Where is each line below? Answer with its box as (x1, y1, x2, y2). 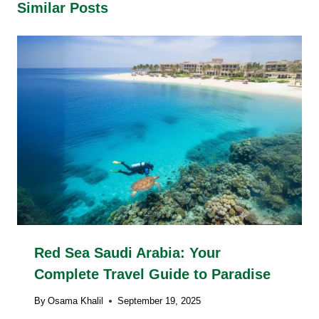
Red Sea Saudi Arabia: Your (34, 245, 221, 261)
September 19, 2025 (117, 296, 202, 307)
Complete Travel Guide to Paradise (34, 266, 271, 283)
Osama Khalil (48, 296, 104, 307)
